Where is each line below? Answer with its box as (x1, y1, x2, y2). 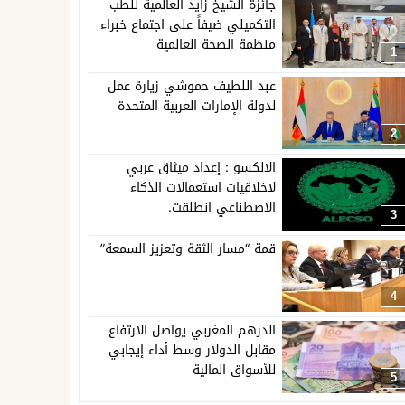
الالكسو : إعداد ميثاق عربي (127, 155, 277, 181)
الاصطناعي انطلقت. (168, 195, 277, 221)
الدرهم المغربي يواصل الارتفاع (108, 318, 277, 344)
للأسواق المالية (193, 358, 277, 383)
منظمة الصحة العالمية (156, 33, 277, 57)
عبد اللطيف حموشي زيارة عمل (108, 74, 277, 99)
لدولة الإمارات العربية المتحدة (118, 94, 277, 119)
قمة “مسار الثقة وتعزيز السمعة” (100, 237, 277, 262)
